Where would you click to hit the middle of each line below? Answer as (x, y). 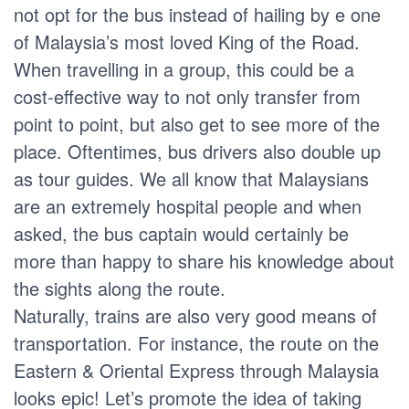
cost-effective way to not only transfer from (187, 96)
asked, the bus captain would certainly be (181, 233)
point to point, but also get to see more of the (197, 123)
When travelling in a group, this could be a (184, 68)
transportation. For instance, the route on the (196, 342)
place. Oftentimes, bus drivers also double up (197, 151)
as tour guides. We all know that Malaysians (191, 178)
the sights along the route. (120, 288)
